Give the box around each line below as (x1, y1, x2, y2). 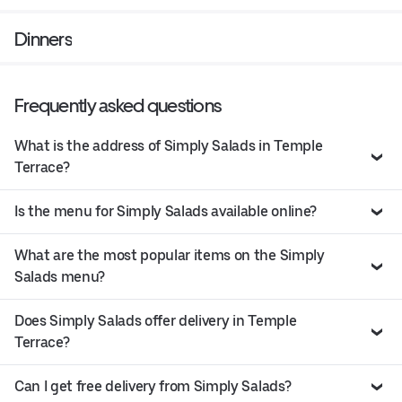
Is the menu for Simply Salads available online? (14, 202, 317, 220)
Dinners (14, 27, 72, 50)
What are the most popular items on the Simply (14, 246, 325, 264)
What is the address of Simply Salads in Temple (14, 136, 323, 154)
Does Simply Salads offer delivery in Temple (14, 311, 297, 329)
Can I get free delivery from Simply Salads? (14, 377, 292, 395)
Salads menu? (14, 267, 106, 285)
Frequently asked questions (14, 93, 222, 117)
